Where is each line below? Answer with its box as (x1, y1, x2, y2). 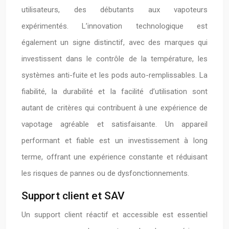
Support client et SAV (21, 190, 125, 202)
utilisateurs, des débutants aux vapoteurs (21, 5, 208, 14)
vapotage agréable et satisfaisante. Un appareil (21, 120, 208, 129)
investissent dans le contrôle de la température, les (21, 54, 208, 63)
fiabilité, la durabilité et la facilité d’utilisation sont (21, 87, 208, 96)
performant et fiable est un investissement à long (21, 136, 208, 145)
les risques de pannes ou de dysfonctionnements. (21, 169, 189, 178)
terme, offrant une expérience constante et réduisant (21, 152, 208, 162)
